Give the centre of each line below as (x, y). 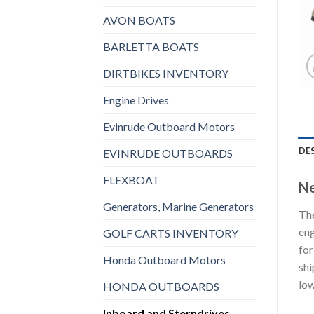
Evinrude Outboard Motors (169, 126)
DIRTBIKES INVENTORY (166, 73)
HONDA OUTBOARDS (161, 286)
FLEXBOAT (131, 179)
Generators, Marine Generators (178, 206)
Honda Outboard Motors (164, 259)
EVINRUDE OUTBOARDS (168, 153)
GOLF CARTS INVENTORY (171, 233)
